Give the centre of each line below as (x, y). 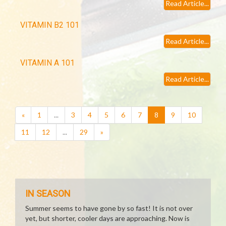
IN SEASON (48, 193)
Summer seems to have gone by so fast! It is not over (109, 208)
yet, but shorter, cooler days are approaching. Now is (107, 218)
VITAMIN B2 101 (50, 25)
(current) (172, 114)
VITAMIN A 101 (47, 63)
